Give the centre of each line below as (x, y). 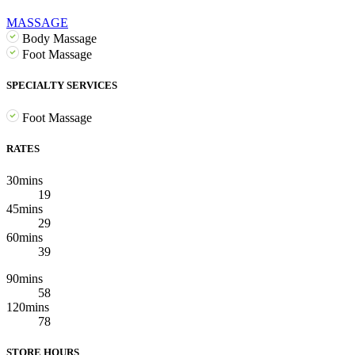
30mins (25, 180)
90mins (25, 278)
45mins (25, 208)
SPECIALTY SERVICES (62, 86)
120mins (28, 307)
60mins (25, 237)
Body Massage (58, 38)
